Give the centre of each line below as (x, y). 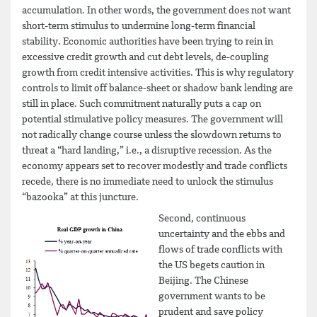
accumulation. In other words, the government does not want (156, 11)
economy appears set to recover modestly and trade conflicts (155, 166)
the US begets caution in (212, 265)
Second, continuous (202, 218)
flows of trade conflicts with (220, 249)
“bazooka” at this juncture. (86, 197)
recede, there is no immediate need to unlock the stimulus (148, 182)
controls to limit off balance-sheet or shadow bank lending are (157, 88)
